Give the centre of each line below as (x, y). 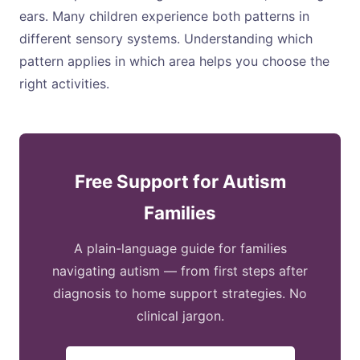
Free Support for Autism (180, 182)
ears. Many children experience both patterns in (164, 16)
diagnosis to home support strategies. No (180, 293)
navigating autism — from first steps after (180, 270)
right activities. (64, 84)
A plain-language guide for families (180, 248)
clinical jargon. (180, 315)
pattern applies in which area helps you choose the (174, 61)
